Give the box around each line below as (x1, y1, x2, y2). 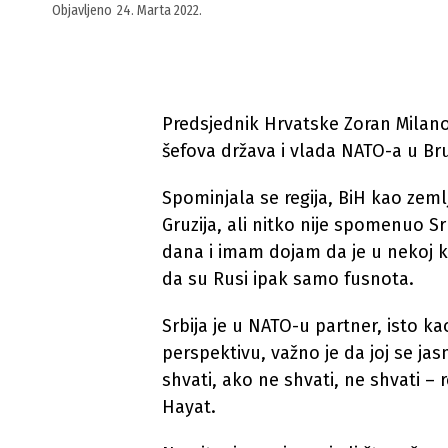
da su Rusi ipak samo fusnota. (162, 268, 414, 290)
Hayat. (162, 396, 216, 418)
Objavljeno (52, 2, 112, 19)
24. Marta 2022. (117, 2, 202, 19)
